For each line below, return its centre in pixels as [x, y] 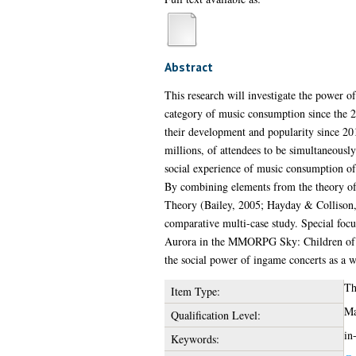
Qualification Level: [215, 315]
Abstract [188, 66]
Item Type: [195, 291]
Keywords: [195, 339]
